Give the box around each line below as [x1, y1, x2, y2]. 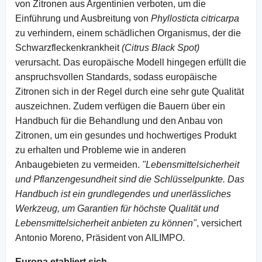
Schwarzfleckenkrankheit [15, 42, 122, 53]
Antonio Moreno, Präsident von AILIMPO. [15, 232, 185, 243]
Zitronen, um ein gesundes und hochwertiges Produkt [15, 130, 236, 140]
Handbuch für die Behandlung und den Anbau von [15, 115, 223, 126]
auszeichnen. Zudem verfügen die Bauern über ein [15, 101, 225, 111]
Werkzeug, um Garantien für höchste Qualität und [15, 203, 219, 213]
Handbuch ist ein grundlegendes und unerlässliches [15, 188, 231, 199]
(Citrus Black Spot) [122, 42, 199, 53]
